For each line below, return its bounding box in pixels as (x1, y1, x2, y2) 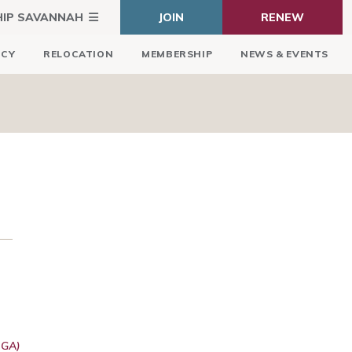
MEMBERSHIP (141, 48, 213, 60)
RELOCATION (43, 48, 114, 60)
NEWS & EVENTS (240, 48, 328, 60)
